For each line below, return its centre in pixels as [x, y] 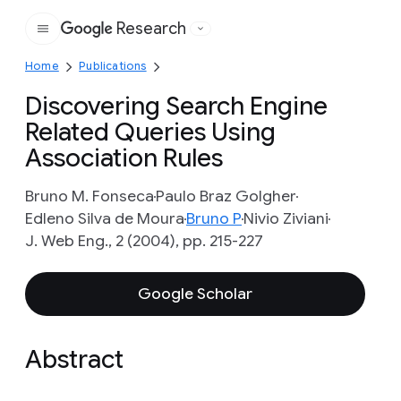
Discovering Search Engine [176, 106]
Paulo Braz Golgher [226, 196]
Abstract [74, 359]
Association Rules [124, 158]
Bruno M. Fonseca [90, 196]
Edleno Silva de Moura [105, 218]
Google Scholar [195, 294]
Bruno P [214, 218]
